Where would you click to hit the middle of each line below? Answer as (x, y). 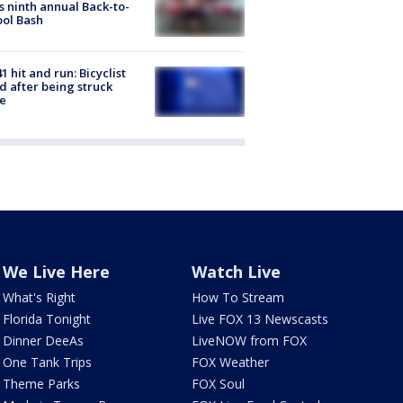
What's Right (39, 298)
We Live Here (56, 272)
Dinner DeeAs (43, 341)
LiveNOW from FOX (250, 341)
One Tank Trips (47, 363)
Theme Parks (41, 384)
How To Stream (238, 298)
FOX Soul (219, 384)
